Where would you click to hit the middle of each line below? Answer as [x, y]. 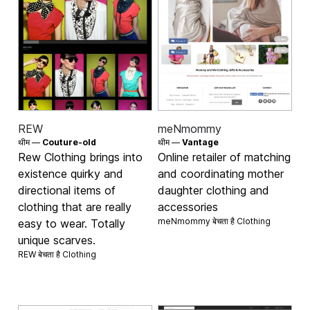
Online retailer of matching [224, 157]
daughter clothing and [213, 191]
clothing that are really [75, 207]
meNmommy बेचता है [197, 221]
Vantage [200, 143]
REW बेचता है [40, 255]
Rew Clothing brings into [81, 157]
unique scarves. [57, 240]
